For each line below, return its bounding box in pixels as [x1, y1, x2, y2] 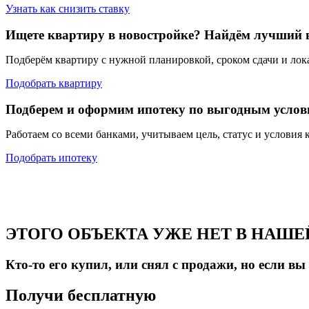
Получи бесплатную [6, 286, 156, 304]
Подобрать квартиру [6, 77, 102, 89]
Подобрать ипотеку [6, 151, 97, 163]
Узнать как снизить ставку [6, 2, 130, 14]
